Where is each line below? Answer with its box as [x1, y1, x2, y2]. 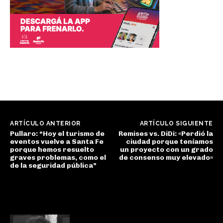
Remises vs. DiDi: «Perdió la [118, 129, 213, 138]
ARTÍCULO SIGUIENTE [139, 119, 213, 127]
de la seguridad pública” [10, 161, 97, 170]
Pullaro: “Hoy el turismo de [10, 129, 105, 138]
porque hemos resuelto [10, 145, 94, 154]
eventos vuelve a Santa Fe [10, 137, 104, 146]
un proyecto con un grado [119, 145, 213, 154]
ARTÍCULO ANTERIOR [10, 119, 81, 127]
